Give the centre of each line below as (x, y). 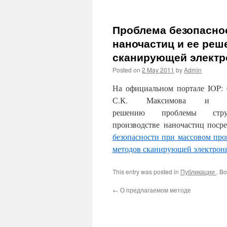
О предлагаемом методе (155, 190)
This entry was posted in (146, 172)
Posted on (126, 70)
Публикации (198, 172)
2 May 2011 (158, 70)
